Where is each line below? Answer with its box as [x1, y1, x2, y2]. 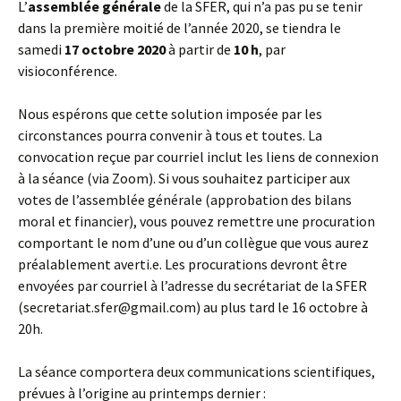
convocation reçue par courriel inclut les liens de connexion [18, 148, 379, 166]
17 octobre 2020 [64, 40, 166, 58]
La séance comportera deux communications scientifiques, [18, 363, 375, 380]
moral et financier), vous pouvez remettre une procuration [18, 212, 375, 230]
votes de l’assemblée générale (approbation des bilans [18, 191, 352, 209]
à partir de [166, 40, 234, 58]
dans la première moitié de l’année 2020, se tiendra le [18, 19, 341, 37]
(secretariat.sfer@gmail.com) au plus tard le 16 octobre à [18, 298, 368, 316]
